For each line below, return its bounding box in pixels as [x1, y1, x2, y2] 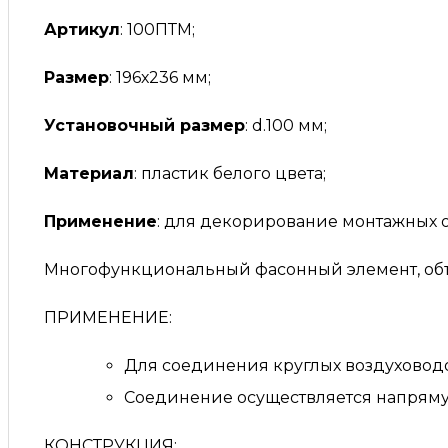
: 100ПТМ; [120, 20, 195, 40]
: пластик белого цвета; [134, 164, 326, 184]
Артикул [44, 20, 120, 40]
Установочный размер [44, 116, 245, 136]
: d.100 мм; [245, 116, 327, 136]
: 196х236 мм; [109, 68, 211, 88]
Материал [44, 164, 134, 184]
